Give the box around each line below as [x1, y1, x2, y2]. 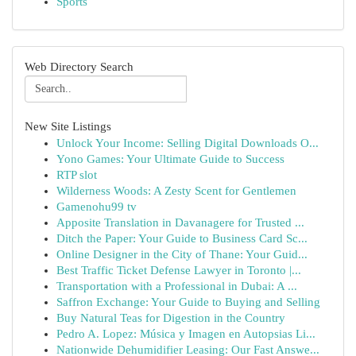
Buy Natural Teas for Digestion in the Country [56, 311, 285, 324]
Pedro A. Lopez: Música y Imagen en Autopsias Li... [56, 327, 315, 340]
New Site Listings [25, 120, 111, 133]
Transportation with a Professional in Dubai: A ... [56, 280, 297, 292]
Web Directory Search [25, 60, 133, 73]
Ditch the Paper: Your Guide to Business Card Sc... [56, 232, 308, 245]
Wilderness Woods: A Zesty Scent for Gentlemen [56, 184, 296, 197]
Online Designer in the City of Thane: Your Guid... [56, 248, 308, 261]
